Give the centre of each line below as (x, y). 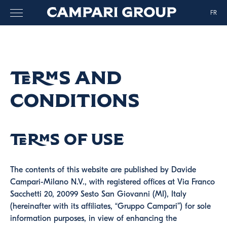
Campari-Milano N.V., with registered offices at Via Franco (112, 182)
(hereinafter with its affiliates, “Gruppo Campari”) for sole (110, 206)
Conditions (75, 100)
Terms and (66, 77)
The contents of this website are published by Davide (103, 170)
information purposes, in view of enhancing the (93, 218)
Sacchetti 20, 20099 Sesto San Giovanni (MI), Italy (98, 194)
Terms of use (67, 139)
